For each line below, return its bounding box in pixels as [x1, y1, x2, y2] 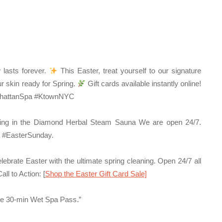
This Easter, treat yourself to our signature [57, 66, 202, 75]
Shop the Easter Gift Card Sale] [45, 169, 147, 178]
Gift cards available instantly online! [85, 79, 202, 88]
